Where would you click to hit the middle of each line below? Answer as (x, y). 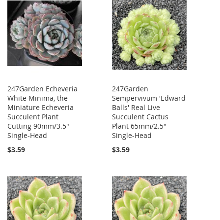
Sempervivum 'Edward (149, 98)
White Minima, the (38, 98)
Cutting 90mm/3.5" (38, 126)
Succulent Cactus (140, 117)
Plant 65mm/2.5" (139, 126)
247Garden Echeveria (42, 89)
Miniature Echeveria (41, 108)
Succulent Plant (33, 117)
